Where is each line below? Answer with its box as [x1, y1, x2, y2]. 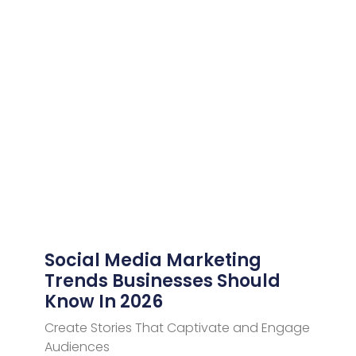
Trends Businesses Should [44, 268, 281, 293]
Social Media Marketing [44, 247, 261, 273]
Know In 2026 [44, 288, 163, 314]
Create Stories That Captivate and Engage [44, 318, 310, 337]
